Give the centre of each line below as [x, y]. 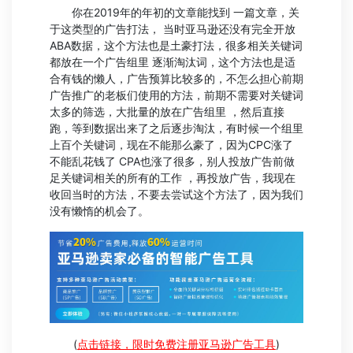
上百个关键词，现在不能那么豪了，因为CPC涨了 [171, 145]
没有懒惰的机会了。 [99, 211]
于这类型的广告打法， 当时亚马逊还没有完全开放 [173, 29]
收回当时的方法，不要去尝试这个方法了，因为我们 [176, 195]
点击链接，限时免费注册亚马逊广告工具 [176, 344]
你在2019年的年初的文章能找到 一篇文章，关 [175, 13]
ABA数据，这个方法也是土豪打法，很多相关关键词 [176, 46]
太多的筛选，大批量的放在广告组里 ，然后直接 [167, 112]
